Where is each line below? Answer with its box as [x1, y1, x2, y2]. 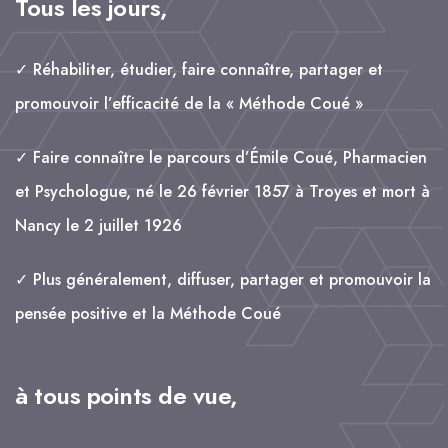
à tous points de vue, [15, 377, 238, 413]
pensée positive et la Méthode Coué [15, 301, 281, 325]
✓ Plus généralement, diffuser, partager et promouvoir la [15, 267, 431, 291]
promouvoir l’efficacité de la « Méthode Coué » [15, 91, 363, 115]
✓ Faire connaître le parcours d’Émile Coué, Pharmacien [15, 145, 427, 169]
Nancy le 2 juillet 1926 [15, 213, 182, 237]
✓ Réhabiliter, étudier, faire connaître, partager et [15, 57, 383, 81]
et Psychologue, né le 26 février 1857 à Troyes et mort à [15, 179, 430, 203]
